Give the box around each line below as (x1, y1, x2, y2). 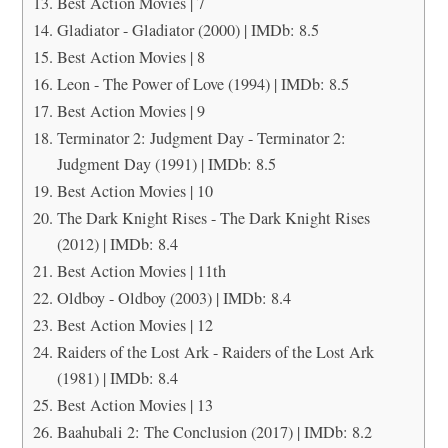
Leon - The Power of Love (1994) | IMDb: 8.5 (56, 72, 349, 95)
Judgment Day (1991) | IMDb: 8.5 (56, 152, 276, 175)
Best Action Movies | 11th (56, 259, 226, 282)
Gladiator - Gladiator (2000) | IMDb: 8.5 (56, 18, 319, 41)
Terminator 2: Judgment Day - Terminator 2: (56, 126, 346, 149)
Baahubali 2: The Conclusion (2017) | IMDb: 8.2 (56, 420, 372, 443)
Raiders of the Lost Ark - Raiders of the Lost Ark (56, 340, 374, 363)
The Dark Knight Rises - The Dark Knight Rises (56, 206, 370, 229)
